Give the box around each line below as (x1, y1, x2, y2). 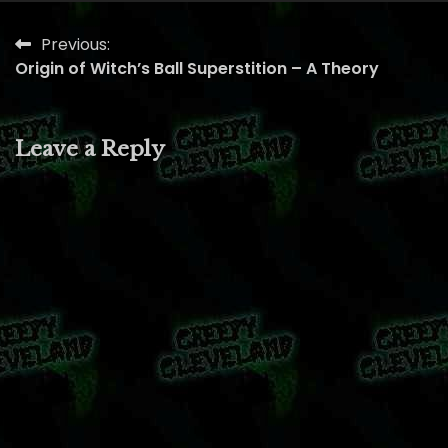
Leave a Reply (15, 135, 165, 162)
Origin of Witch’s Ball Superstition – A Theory (15, 56, 379, 80)
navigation (14, 69, 149, 99)
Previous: (41, 32, 110, 56)
